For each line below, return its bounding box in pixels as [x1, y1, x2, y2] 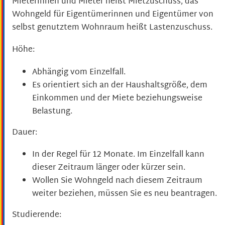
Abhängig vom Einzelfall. [32, 65, 126, 80]
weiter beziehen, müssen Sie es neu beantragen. [32, 187, 217, 202]
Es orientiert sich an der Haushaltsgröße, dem [32, 78, 207, 93]
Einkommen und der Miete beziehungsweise [32, 91, 202, 106]
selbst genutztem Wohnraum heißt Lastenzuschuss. [12, 21, 212, 36]
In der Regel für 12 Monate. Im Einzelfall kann [32, 148, 204, 163]
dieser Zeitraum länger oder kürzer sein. [32, 161, 185, 176]
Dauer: [12, 125, 37, 140]
